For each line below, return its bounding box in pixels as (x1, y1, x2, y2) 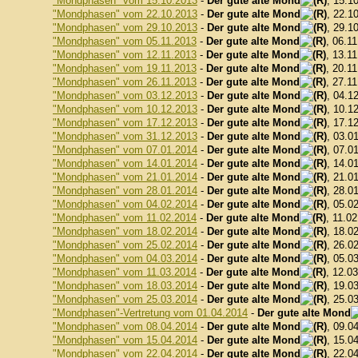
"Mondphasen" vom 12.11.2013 (53, 49, 197, 61)
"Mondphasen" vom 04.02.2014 (53, 198, 197, 210)
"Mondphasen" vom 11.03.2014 (53, 266, 197, 278)
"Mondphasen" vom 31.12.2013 (53, 130, 197, 142)
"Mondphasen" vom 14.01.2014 (53, 157, 197, 169)
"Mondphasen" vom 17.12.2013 (53, 117, 197, 129)
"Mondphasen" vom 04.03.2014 (53, 253, 197, 265)
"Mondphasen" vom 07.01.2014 (53, 144, 197, 156)
